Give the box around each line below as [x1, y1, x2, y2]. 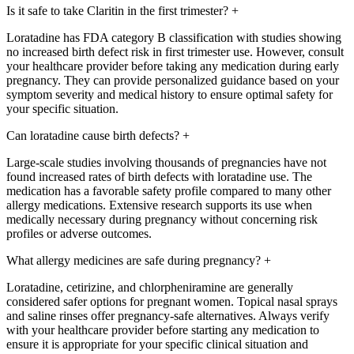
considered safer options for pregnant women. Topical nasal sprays [6, 295, 337, 309]
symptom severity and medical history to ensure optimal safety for [6, 88, 333, 102]
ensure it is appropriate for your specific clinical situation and [6, 337, 308, 352]
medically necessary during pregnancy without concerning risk [6, 213, 318, 227]
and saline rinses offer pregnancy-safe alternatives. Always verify [6, 309, 330, 323]
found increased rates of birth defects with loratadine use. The [6, 170, 312, 184]
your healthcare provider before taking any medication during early [6, 59, 339, 73]
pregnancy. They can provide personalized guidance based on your [6, 73, 339, 88]
